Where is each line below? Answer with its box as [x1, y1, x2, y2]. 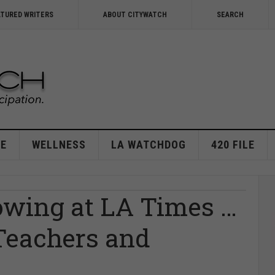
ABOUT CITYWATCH [103, 10, 167, 19]
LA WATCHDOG [110, 138, 186, 151]
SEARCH [217, 10, 244, 19]
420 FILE [211, 138, 255, 151]
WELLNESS [31, 138, 86, 151]
